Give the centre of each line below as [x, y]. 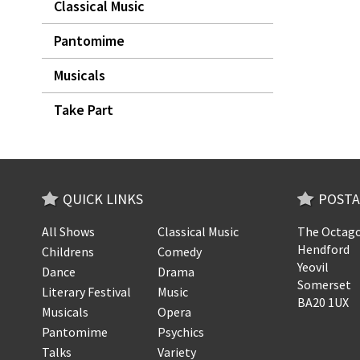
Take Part [84, 110]
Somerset [324, 284]
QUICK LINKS [103, 199]
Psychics [180, 332]
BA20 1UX [323, 302]
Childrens [68, 252]
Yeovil [313, 267]
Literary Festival [86, 292]
